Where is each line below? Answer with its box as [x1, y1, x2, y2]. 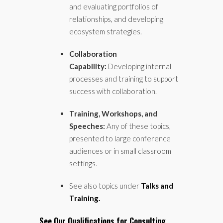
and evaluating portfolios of [69, 2, 158, 11]
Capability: [69, 62, 108, 71]
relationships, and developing [69, 14, 163, 23]
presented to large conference [69, 134, 171, 143]
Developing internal [108, 62, 171, 71]
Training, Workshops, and [69, 109, 157, 118]
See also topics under [69, 181, 141, 190]
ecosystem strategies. [69, 27, 142, 36]
